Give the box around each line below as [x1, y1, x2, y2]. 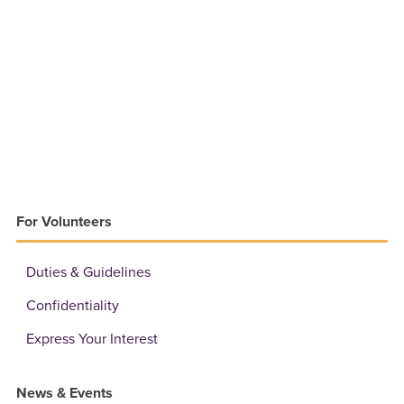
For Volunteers [16, 212, 113, 231]
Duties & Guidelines [26, 262, 151, 281]
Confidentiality [26, 296, 120, 315]
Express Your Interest [26, 329, 159, 348]
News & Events [16, 383, 114, 402]
